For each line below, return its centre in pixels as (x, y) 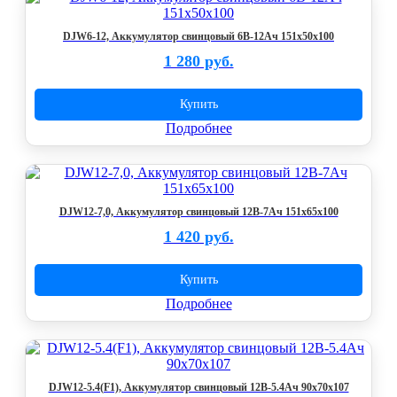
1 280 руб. (198, 61)
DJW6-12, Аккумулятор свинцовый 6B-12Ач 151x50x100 (198, 36)
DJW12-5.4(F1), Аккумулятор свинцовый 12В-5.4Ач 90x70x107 (198, 387)
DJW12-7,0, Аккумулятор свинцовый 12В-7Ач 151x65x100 (198, 212)
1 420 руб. (198, 237)
